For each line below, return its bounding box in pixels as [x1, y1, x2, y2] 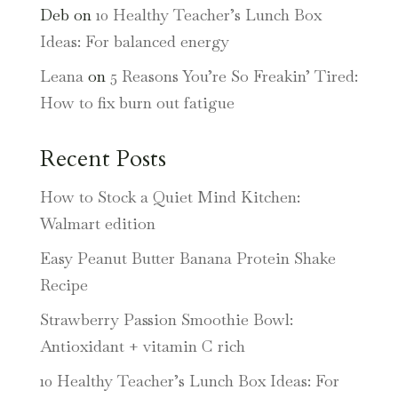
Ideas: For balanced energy [39, 30, 229, 52]
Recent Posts [39, 142, 166, 174]
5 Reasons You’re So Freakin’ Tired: [109, 65, 358, 86]
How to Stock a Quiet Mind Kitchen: [39, 186, 300, 207]
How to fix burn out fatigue [39, 92, 235, 113]
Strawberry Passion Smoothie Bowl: [39, 308, 293, 330]
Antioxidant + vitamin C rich [39, 335, 245, 356]
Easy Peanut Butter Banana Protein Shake [39, 247, 336, 268]
